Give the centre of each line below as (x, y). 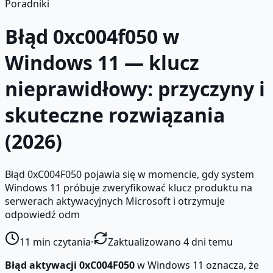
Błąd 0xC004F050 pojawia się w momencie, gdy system (129, 174)
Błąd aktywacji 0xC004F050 (70, 265)
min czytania (61, 242)
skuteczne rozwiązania (115, 115)
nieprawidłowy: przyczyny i (135, 89)
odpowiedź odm (42, 214)
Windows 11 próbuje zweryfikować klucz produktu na (129, 187)
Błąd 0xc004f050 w (92, 37)
